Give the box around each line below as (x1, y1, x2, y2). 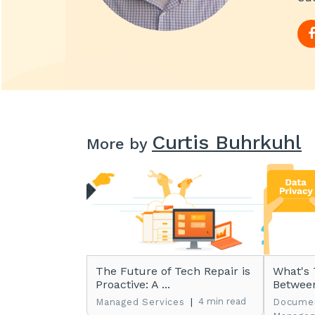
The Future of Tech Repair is (96, 264, 250, 278)
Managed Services (96, 297, 185, 307)
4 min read (198, 296, 246, 307)
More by (86, 135, 152, 153)
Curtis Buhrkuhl (152, 131, 302, 154)
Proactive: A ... (96, 278, 170, 291)
